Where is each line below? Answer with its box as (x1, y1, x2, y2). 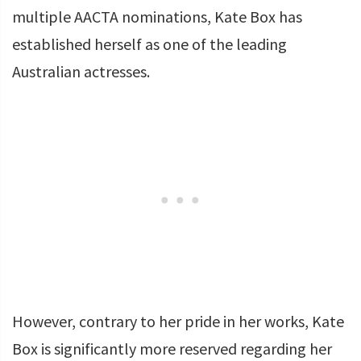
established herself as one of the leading (12, 34, 287, 54)
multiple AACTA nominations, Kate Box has (12, 6, 302, 27)
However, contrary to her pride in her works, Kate (12, 311, 344, 331)
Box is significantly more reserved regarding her (12, 338, 332, 359)
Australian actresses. (12, 61, 150, 81)
